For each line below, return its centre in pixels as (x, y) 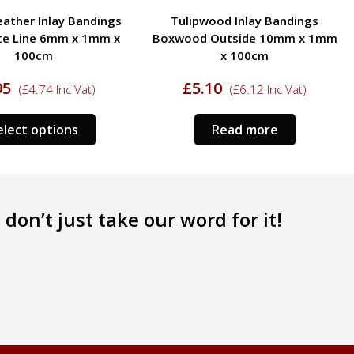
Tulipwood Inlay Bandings (245, 20)
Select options (245, 129)
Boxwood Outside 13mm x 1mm (245, 38)
